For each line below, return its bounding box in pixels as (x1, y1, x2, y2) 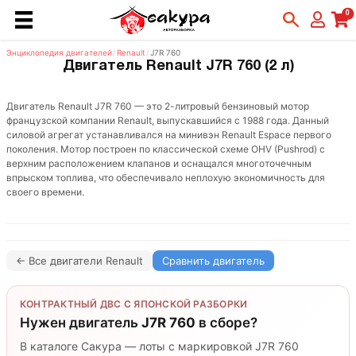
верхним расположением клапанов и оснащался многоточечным (6, 157, 311, 169)
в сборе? (195, 315, 257, 331)
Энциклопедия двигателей (6, 48, 112, 57)
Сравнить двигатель (162, 254, 265, 267)
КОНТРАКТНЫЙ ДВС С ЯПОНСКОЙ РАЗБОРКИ (20, 298, 248, 310)
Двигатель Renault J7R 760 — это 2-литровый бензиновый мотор (6, 100, 309, 112)
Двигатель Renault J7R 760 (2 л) (62, 60, 294, 73)
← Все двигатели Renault (16, 254, 143, 267)
